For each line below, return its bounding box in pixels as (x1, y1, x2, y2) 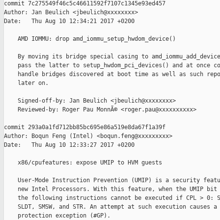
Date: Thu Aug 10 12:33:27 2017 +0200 (4, 141, 135, 149)
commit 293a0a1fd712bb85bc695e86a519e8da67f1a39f (4, 124, 165, 131)
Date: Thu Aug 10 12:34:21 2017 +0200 (4, 18, 135, 25)
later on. (4, 80, 49, 87)
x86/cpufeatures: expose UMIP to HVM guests (4, 159, 162, 166)
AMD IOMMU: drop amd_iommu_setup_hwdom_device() (4, 35, 176, 43)
